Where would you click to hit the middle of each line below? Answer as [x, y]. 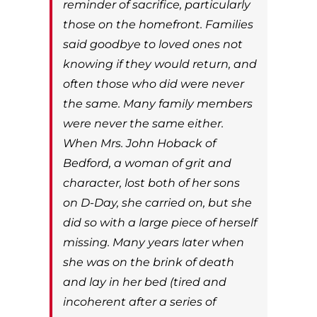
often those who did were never [154, 83]
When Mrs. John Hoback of [139, 143]
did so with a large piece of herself [160, 222]
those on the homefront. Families [158, 24]
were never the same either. [143, 123]
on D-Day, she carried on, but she [157, 202]
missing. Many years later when [154, 242]
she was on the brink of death [149, 262]
